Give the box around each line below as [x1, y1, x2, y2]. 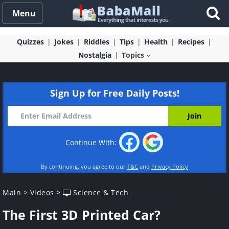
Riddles [83, 37, 109, 47]
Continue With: [65, 138, 119, 148]
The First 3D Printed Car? [3, 206, 161, 223]
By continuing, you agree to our [41, 163, 127, 170]
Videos [30, 188, 54, 197]
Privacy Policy [151, 163, 188, 170]
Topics [122, 50, 146, 60]
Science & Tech [71, 188, 128, 197]
